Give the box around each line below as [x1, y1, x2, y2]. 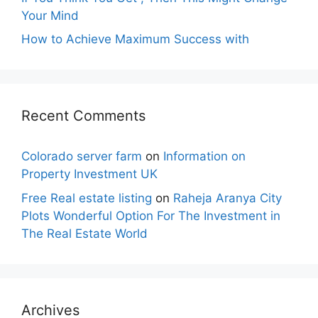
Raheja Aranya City [173, 190, 282, 205]
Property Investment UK [21, 167, 158, 181]
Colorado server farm [21, 149, 142, 163]
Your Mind [21, 8, 79, 23]
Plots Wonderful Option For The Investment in [21, 208, 280, 223]
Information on [163, 149, 246, 163]
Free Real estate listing [21, 190, 152, 205]
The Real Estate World [21, 226, 148, 241]
